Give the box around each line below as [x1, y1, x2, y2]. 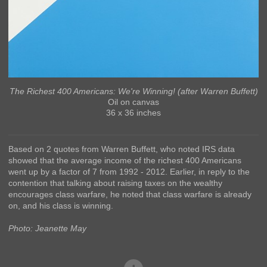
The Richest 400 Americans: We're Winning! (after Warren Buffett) [9, 86, 258, 96]
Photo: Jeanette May [8, 223, 86, 234]
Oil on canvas [108, 97, 159, 107]
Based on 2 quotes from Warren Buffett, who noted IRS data [8, 144, 235, 154]
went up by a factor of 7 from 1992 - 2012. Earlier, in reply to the [8, 166, 250, 176]
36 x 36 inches [106, 107, 161, 117]
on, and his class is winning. [8, 200, 113, 210]
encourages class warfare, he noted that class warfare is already [8, 189, 252, 199]
